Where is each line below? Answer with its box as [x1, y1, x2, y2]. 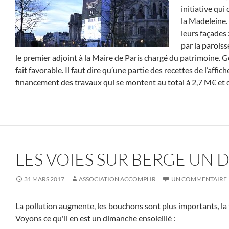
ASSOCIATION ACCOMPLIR [79, 175, 156, 183]
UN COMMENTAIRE [171, 175, 227, 183]
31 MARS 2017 [24, 175, 64, 183]
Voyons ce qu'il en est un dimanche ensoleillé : [15, 213, 175, 223]
